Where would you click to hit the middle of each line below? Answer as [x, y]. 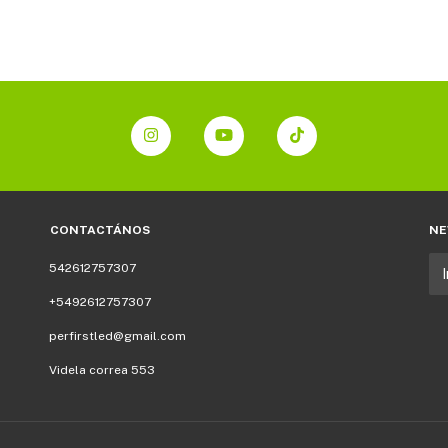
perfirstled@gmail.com [117, 335]
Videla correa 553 [102, 369]
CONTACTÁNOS [100, 229]
